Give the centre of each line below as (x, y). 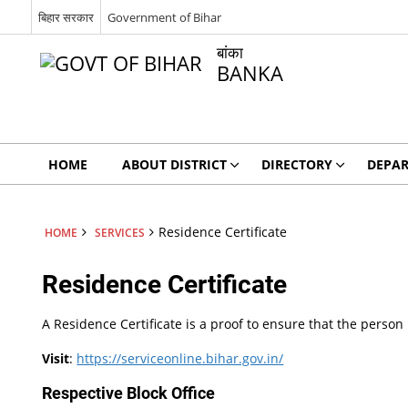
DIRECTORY (296, 164)
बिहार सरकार (66, 17)
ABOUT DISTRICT (174, 164)
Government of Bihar (164, 17)
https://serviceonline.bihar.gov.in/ (180, 358)
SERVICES (119, 232)
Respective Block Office (129, 393)
